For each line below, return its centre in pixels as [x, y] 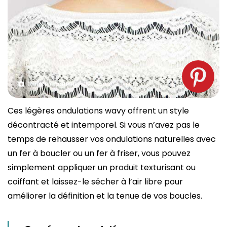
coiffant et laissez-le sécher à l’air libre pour [95, 181]
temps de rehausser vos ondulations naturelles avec [112, 139]
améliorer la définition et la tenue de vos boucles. [105, 196]
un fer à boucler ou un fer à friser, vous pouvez [99, 153]
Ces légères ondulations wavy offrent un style [98, 110]
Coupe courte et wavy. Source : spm [82, 84]
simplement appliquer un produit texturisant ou [102, 167]
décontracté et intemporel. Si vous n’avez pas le [104, 125]
